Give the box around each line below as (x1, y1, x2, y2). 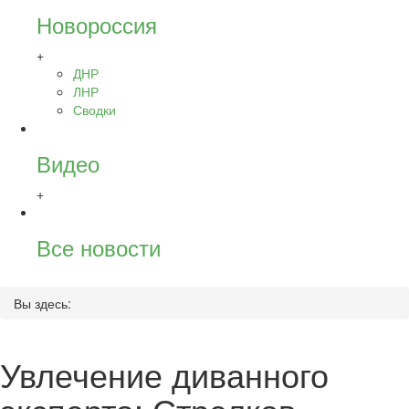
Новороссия (37, 8, 157, 40)
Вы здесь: (14, 294, 71, 312)
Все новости (37, 231, 161, 263)
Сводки (73, 100, 116, 119)
